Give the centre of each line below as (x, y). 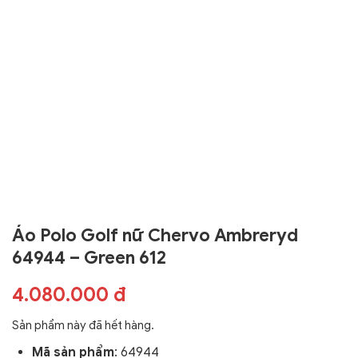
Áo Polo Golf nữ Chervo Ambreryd (155, 235)
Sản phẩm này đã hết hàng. (83, 325)
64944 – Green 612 (89, 257)
